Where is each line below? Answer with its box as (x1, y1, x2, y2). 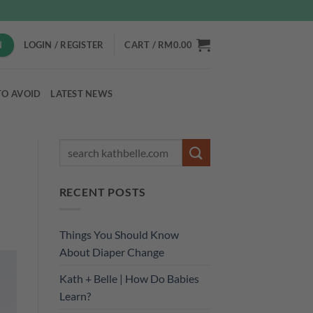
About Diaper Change (59, 245, 164, 259)
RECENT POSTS (59, 185, 147, 198)
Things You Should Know (59, 227, 179, 241)
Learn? (59, 289, 91, 303)
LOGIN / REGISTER (24, 39, 104, 50)
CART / (124, 39, 159, 50)
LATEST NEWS (50, 87, 113, 99)
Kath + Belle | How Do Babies (59, 271, 199, 285)
